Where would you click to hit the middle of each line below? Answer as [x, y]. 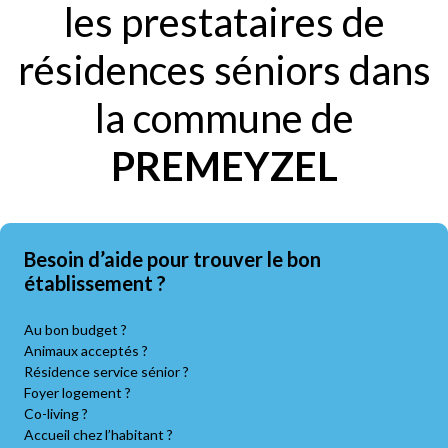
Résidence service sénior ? [106, 371]
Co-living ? [56, 413]
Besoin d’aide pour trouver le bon [172, 259]
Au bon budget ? [75, 329]
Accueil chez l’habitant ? [98, 434]
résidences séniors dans [224, 70]
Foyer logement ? [77, 392]
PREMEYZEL [224, 166]
